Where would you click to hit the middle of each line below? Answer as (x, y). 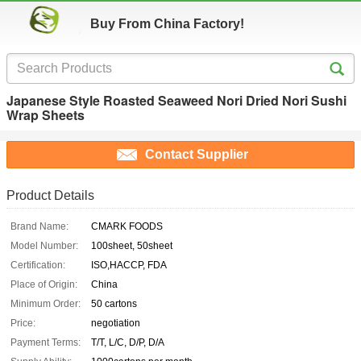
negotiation (116, 324)
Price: (23, 324)
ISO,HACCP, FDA (129, 266)
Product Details (50, 196)
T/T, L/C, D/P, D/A (128, 343)
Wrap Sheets (46, 115)
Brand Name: (39, 227)
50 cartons (114, 304)
